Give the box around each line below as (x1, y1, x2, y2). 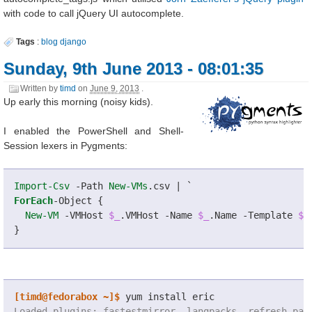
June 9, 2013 (90, 84, 140, 94)
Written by (20, 84, 61, 94)
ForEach (13, 195, 53, 207)
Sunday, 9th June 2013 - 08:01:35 (3, 59, 264, 79)
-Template (242, 210, 292, 221)
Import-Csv (13, 180, 70, 192)
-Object (52, 195, 92, 207)
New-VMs (108, 180, 148, 192)
